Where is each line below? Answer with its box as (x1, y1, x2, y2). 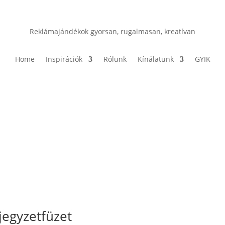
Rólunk (103, 54, 127, 64)
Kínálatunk (137, 54, 174, 64)
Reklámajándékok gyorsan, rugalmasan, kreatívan (30, 26, 195, 36)
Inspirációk (45, 54, 82, 64)
